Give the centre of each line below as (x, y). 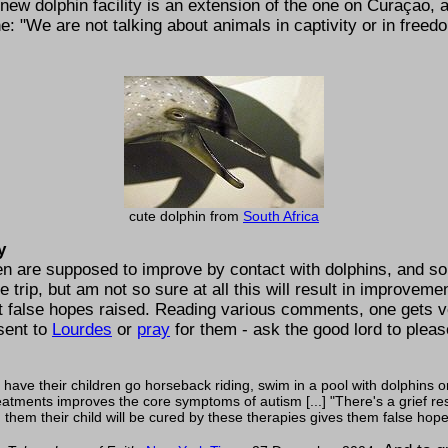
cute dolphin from (186, 215)
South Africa (281, 215)
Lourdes (82, 330)
